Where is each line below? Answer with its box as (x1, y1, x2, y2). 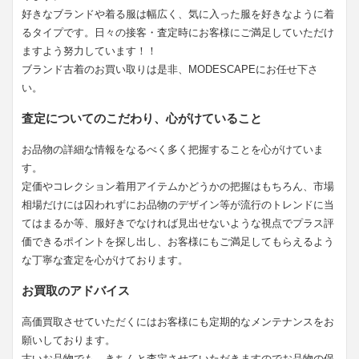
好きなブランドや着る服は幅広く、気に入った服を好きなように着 (22, 8, 335, 21)
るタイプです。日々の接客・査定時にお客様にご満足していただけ (22, 26, 335, 39)
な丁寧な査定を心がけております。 (22, 254, 189, 267)
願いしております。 (22, 334, 116, 347)
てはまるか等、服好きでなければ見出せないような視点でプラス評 (22, 217, 335, 230)
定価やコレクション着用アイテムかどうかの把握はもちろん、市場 (22, 180, 335, 193)
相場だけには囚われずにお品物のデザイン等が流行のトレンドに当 (22, 199, 335, 212)
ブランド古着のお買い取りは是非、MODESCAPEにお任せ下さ (22, 63, 319, 76)
